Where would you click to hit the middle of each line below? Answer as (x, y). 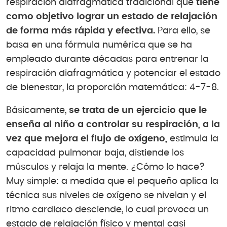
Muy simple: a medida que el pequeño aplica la (112, 182)
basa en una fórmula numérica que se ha (99, 45)
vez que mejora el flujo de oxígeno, (87, 139)
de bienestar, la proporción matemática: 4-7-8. (112, 87)
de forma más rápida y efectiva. (81, 31)
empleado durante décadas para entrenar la (107, 59)
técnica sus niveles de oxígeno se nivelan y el (106, 196)
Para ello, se (183, 31)
